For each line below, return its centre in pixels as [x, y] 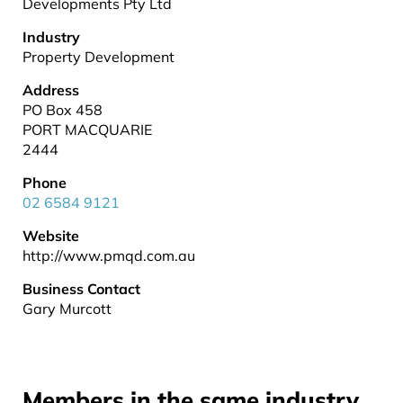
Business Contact [81, 289]
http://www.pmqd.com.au [109, 255]
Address [51, 90]
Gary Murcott [67, 309]
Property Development [99, 57]
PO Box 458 [63, 110]
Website [51, 236]
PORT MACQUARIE [87, 130]
